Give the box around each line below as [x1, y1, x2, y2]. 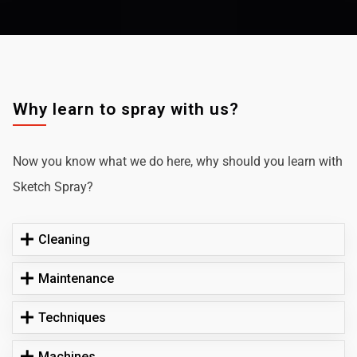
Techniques [38, 309, 107, 325]
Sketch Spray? [13, 178, 93, 194]
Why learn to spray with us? [13, 99, 239, 119]
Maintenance [38, 270, 115, 286]
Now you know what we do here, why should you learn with [13, 153, 343, 169]
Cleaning [38, 231, 91, 247]
